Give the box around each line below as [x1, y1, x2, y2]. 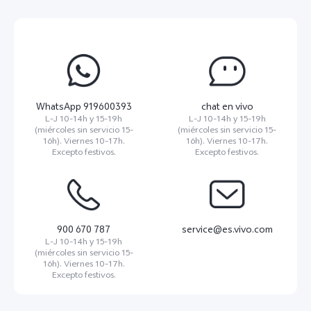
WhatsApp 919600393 [35, 100, 132, 117]
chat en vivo [201, 100, 253, 117]
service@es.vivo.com [181, 222, 273, 239]
